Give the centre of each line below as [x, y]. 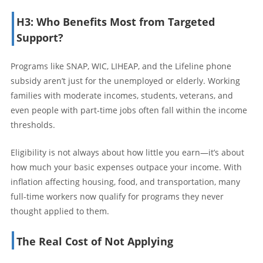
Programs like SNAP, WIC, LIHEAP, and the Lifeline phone [121, 66]
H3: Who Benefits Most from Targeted [116, 21]
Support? [40, 37]
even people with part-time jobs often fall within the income [129, 110]
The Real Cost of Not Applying [95, 241]
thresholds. [33, 124]
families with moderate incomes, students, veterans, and [122, 95]
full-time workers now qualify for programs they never [117, 196]
